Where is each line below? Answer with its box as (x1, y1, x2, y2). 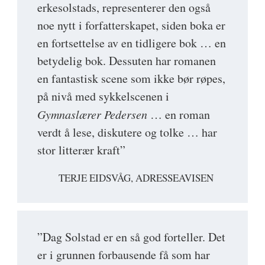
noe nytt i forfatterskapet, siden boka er (37, 17, 225, 34)
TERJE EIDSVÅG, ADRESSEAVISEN (59, 171, 214, 185)
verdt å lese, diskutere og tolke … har (37, 124, 217, 141)
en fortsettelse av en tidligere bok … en (37, 35, 226, 51)
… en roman (147, 106, 210, 123)
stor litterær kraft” (37, 142, 125, 159)
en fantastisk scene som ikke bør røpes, (37, 70, 225, 87)
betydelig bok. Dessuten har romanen (37, 53, 216, 69)
